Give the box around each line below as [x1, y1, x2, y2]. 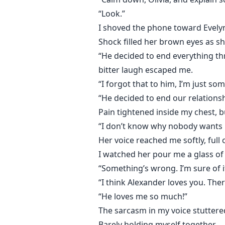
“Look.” [98, 8, 125, 20]
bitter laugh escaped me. [98, 64, 193, 76]
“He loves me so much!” [98, 191, 187, 202]
